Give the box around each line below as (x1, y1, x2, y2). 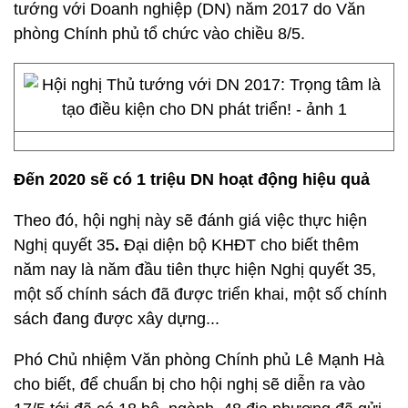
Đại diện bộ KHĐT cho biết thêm (124, 236, 359, 254)
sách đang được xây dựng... (14, 310, 219, 328)
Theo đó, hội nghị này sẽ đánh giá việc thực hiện (14, 211, 367, 229)
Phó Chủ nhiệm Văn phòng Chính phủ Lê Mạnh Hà (14, 351, 384, 369)
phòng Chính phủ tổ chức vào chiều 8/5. (14, 25, 305, 43)
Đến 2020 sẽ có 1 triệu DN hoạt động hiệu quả (14, 170, 370, 189)
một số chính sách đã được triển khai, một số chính (14, 285, 387, 303)
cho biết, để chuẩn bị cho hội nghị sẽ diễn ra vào (14, 375, 365, 393)
